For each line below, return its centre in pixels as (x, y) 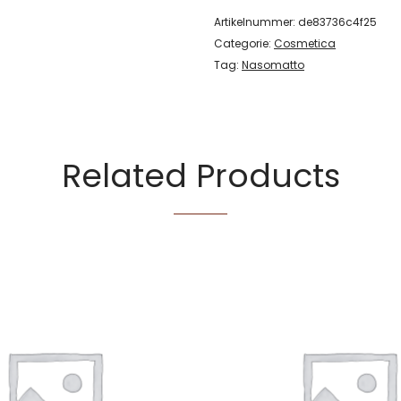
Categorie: (244, 43)
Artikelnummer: (256, 22)
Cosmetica (305, 43)
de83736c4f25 (337, 22)
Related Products (200, 176)
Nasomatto (273, 65)
